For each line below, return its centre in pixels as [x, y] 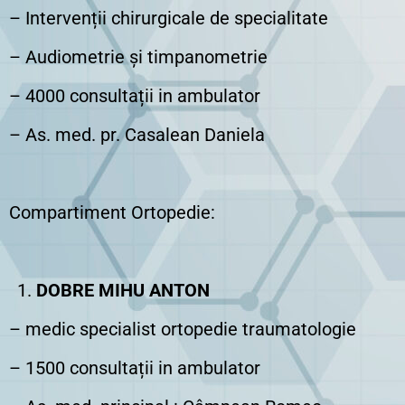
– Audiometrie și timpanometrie [138, 57]
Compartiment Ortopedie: [112, 212]
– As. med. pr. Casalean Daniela [137, 135]
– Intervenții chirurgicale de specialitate [169, 18]
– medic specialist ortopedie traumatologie [183, 329]
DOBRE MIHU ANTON [123, 290]
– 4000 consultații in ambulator [135, 96]
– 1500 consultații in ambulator [135, 368]
